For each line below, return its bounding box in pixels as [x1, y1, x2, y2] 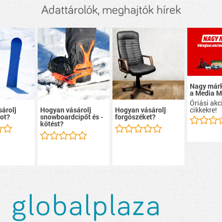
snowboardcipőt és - [40, 112, 103, 122]
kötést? [40, 119, 63, 129]
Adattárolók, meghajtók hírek [41, 4, 181, 16]
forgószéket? [115, 112, 156, 122]
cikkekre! [190, 105, 218, 114]
